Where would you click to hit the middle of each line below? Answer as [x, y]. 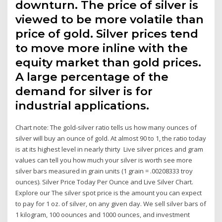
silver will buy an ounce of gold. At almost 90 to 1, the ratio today [111, 138]
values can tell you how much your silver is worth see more [104, 160]
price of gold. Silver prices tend [107, 33]
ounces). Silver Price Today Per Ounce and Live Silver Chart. [105, 182]
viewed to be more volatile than [110, 19]
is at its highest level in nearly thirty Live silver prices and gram [110, 149]
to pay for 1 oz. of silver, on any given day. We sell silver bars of [111, 203]
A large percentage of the [92, 77]
